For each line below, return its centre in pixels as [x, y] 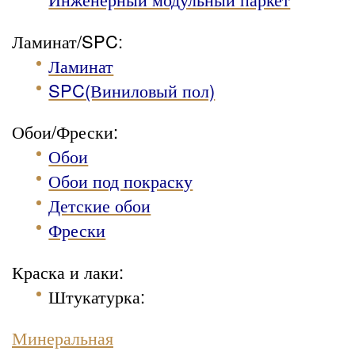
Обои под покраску [121, 181]
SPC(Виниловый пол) [132, 90]
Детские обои [100, 205]
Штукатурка [95, 296]
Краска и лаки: [68, 271]
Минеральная [63, 338]
